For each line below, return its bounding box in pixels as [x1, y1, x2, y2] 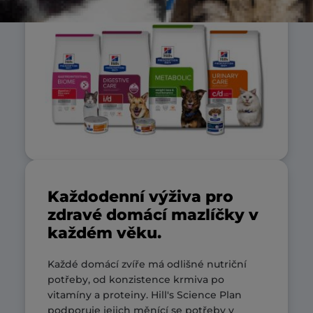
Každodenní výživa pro [48, 187, 233, 207]
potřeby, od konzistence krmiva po [48, 273, 224, 286]
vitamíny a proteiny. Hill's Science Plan [48, 289, 242, 302]
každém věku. [48, 224, 161, 243]
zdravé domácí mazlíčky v [48, 205, 259, 225]
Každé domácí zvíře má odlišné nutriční [48, 258, 247, 271]
